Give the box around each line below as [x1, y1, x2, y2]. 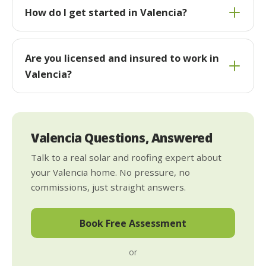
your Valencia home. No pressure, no [31, 166, 190, 179]
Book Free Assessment [80, 216, 186, 230]
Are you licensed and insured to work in [24, 51, 219, 65]
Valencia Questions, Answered [31, 129, 213, 147]
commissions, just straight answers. [31, 181, 186, 194]
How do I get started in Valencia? [24, 5, 187, 20]
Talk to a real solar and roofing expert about [31, 151, 221, 164]
